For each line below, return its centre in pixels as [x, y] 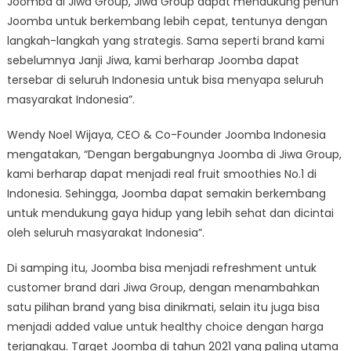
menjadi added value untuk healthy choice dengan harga [165, 326]
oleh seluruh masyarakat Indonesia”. [105, 232]
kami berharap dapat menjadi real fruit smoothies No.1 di [161, 174]
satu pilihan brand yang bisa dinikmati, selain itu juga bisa [163, 307]
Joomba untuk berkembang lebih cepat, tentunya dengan [167, 21]
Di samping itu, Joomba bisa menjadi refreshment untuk [161, 268]
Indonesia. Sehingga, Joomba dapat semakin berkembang [166, 193]
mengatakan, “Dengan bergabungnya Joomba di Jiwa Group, [174, 154]
